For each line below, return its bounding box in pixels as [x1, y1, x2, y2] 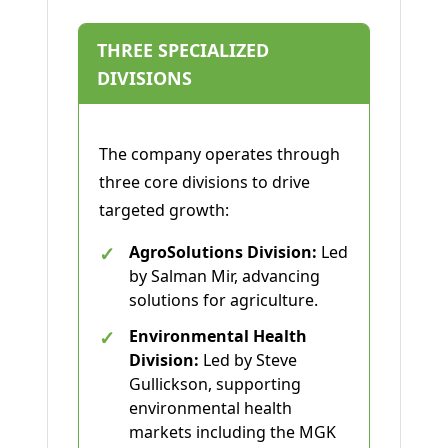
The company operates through [99, 143, 340, 166]
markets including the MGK [129, 421, 336, 444]
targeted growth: [99, 199, 229, 222]
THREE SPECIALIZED [97, 38, 269, 63]
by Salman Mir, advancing [129, 265, 320, 288]
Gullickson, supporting [129, 373, 301, 396]
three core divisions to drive [99, 171, 310, 194]
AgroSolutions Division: [129, 241, 317, 264]
